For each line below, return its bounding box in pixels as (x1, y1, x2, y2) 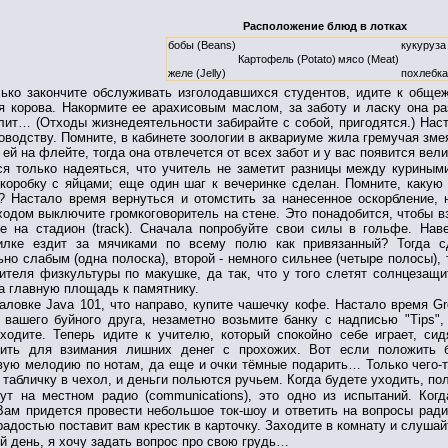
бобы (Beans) (168, 39, 236, 51)
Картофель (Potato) (238, 53, 336, 65)
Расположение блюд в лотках (242, 20, 407, 32)
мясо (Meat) (338, 53, 399, 65)
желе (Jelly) (168, 67, 226, 79)
